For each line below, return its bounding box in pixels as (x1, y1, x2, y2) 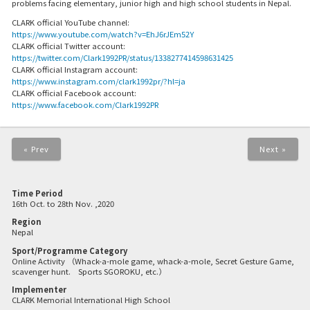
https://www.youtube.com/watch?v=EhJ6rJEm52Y (11, 28, 194, 40)
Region (11, 216, 42, 228)
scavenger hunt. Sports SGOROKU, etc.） (11, 265, 166, 277)
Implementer (11, 283, 66, 295)
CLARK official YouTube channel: (11, 17, 129, 28)
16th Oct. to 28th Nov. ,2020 (11, 198, 114, 210)
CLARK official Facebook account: (11, 87, 136, 99)
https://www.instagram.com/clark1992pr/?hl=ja (11, 75, 185, 87)
